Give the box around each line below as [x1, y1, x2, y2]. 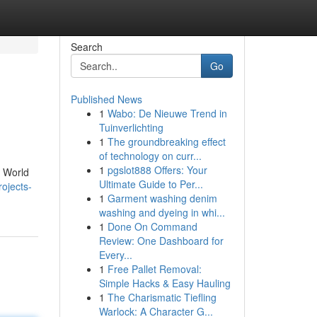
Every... [98, 248, 132, 262]
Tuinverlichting [98, 120, 163, 134]
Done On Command [107, 219, 197, 234]
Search [70, 40, 103, 54]
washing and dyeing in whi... [98, 205, 225, 219]
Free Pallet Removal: [107, 262, 202, 276]
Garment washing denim [107, 191, 217, 205]
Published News [70, 92, 142, 106]
